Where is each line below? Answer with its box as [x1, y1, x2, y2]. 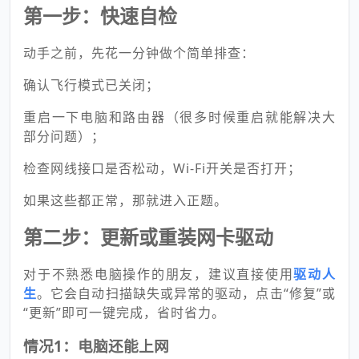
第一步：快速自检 [23, 2, 177, 29]
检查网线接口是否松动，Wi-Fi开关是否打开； [23, 159, 301, 177]
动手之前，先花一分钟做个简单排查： [23, 44, 255, 62]
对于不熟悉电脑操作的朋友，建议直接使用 [23, 265, 294, 283]
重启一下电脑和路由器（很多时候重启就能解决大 [23, 108, 336, 126]
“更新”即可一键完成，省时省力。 [23, 304, 225, 321]
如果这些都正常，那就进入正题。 [23, 192, 228, 209]
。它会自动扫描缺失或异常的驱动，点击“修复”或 [37, 284, 337, 302]
